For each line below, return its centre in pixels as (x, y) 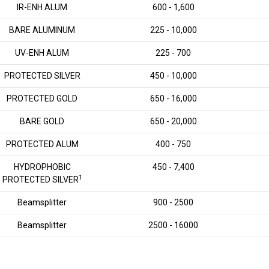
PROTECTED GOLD (42, 98)
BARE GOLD (42, 121)
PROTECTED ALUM (42, 144)
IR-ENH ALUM (42, 7)
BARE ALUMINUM (42, 30)
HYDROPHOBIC (42, 167)
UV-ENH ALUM (42, 53)
